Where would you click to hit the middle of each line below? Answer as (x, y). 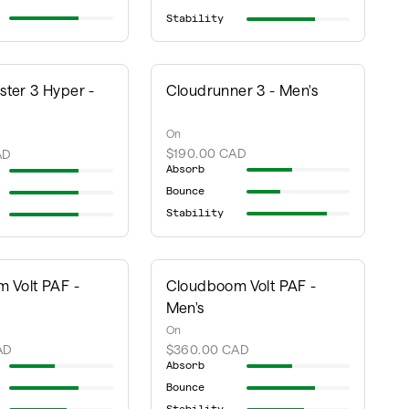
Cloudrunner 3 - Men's (241, 90)
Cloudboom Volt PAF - (241, 285)
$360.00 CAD (207, 349)
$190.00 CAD (206, 153)
